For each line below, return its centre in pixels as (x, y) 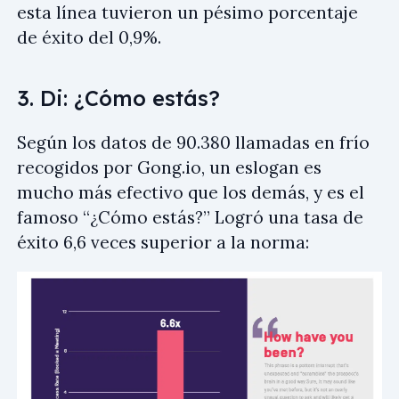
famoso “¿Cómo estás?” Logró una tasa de (190, 218)
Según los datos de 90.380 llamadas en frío (193, 143)
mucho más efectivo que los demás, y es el (191, 193)
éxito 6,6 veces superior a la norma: (163, 243)
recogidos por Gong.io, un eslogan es (169, 168)
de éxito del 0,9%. (89, 38)
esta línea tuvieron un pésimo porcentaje (187, 13)
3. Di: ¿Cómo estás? (118, 98)
